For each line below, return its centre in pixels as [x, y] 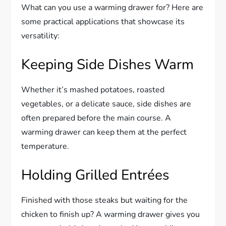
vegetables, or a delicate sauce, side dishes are [106, 104]
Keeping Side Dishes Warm [108, 64]
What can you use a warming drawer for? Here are [112, 7]
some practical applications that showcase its [103, 21]
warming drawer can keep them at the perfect [104, 132]
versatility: [41, 36]
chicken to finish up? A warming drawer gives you [111, 214]
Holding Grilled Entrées [95, 175]
